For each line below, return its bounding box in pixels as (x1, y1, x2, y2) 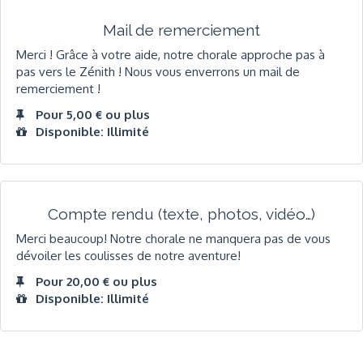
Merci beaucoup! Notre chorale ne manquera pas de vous (16, 231, 331, 247)
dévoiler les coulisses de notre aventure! (16, 248, 241, 264)
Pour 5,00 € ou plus (36, 106, 150, 122)
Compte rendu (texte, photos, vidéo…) (48, 204, 315, 223)
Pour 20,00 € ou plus (36, 273, 157, 289)
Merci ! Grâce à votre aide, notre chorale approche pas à (16, 47, 325, 63)
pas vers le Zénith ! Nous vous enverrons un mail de (16, 64, 300, 80)
